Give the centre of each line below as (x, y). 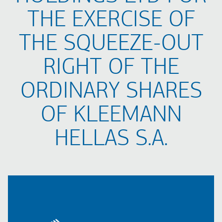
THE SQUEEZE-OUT (111, 44)
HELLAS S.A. (111, 139)
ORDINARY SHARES (111, 92)
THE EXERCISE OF (111, 21)
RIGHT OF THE (111, 68)
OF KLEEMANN (111, 116)
